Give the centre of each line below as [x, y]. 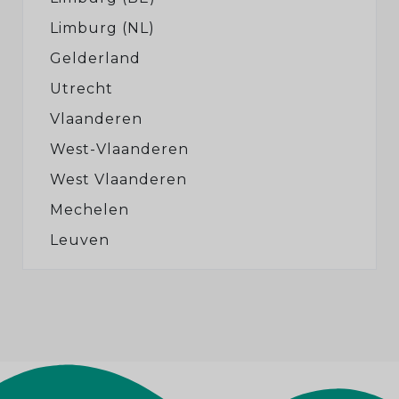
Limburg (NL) [102, 28]
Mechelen [90, 210]
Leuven [80, 240]
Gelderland [95, 58]
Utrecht [81, 89]
